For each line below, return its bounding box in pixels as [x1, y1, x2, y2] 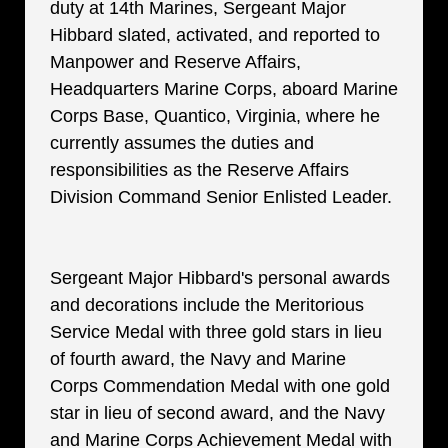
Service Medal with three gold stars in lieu [50, 322, 382, 342]
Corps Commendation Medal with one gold [50, 376, 390, 396]
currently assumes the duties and [50, 133, 314, 153]
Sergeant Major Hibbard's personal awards [50, 268, 390, 288]
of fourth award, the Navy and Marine [50, 349, 346, 369]
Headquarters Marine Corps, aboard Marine [50, 79, 398, 99]
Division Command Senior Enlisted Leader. [50, 187, 392, 207]
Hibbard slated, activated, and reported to [50, 25, 380, 45]
